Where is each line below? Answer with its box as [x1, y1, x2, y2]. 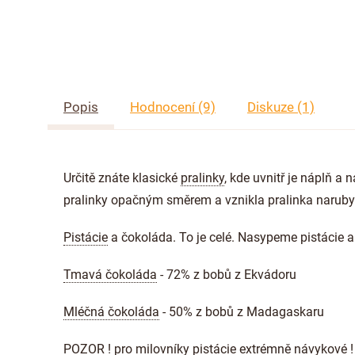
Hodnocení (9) [130, 99, 216, 115]
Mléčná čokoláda [63, 304, 159, 319]
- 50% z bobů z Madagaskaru [159, 304, 324, 319]
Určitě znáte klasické [63, 170, 181, 185]
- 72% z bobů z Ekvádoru [157, 267, 296, 282]
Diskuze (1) [247, 99, 315, 115]
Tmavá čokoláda [63, 267, 157, 282]
